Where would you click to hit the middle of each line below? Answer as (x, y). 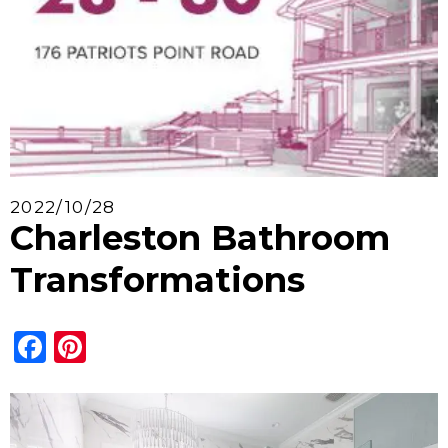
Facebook (128, 347)
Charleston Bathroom (200, 238)
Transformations (157, 280)
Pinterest (165, 347)
